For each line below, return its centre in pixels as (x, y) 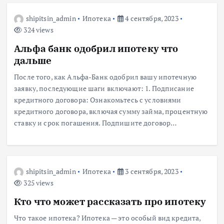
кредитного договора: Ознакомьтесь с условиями (98, 100)
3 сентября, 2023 (151, 171)
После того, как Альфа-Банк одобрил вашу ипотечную (105, 77)
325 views (38, 182)
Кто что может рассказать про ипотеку (110, 201)
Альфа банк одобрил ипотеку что (96, 48)
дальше (33, 60)
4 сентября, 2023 (151, 18)
